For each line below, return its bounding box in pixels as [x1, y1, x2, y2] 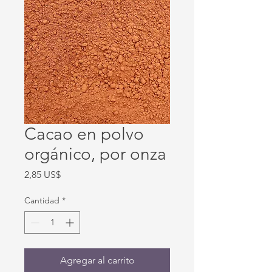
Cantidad [24, 195, 59, 206]
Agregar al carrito [59, 254, 135, 266]
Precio [60, 168, 87, 180]
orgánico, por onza [24, 144, 166, 164]
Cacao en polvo [24, 124, 144, 144]
